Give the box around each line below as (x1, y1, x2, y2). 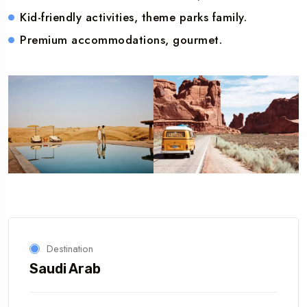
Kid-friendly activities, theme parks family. (20, 9, 247, 26)
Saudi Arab (29, 260, 101, 278)
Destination (47, 241, 93, 257)
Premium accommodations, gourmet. (20, 32, 223, 49)
